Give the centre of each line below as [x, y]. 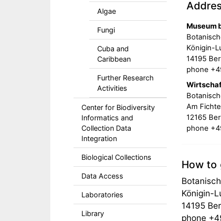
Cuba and [113, 49]
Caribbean [114, 59]
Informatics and [107, 118]
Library [93, 213]
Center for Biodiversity [118, 107]
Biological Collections [116, 157]
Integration [99, 138]
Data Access [102, 176]
